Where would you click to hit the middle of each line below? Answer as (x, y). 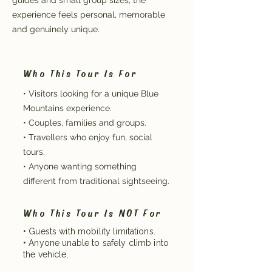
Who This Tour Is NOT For (93, 212)
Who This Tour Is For (80, 73)
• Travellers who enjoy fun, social (88, 137)
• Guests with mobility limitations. (89, 231)
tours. (34, 152)
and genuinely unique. (56, 29)
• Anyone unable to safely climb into (96, 243)
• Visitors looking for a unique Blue (91, 93)
